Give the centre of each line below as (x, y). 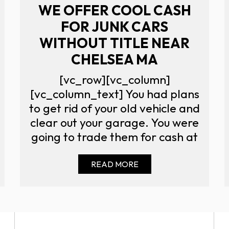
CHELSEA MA (114, 59)
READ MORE (114, 164)
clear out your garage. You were (114, 122)
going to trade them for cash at (114, 136)
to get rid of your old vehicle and (114, 108)
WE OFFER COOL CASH (114, 10)
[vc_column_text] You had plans (114, 94)
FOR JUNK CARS (114, 26)
